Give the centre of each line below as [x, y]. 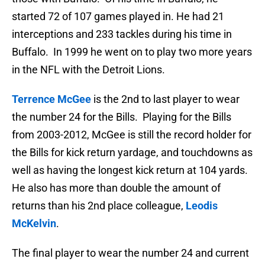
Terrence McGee [51, 99]
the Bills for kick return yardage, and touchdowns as [132, 153]
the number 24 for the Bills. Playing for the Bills [122, 117]
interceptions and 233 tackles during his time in [122, 34]
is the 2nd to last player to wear [165, 99]
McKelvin [34, 224]
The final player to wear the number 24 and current [130, 253]
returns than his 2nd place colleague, [99, 206]
